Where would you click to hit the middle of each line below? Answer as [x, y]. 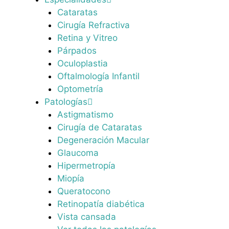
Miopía [71, 179]
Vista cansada [87, 217]
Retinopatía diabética [101, 204]
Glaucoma [78, 153]
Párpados [77, 51]
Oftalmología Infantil [98, 76]
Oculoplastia [83, 64]
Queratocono [84, 191]
